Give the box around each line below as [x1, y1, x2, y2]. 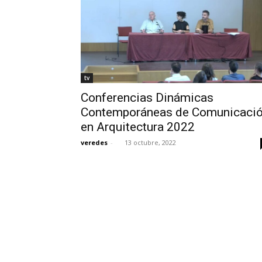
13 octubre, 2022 [125, 138, 176, 147]
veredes [81, 138, 108, 147]
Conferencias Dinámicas [81, 91, 213, 105]
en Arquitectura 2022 [81, 120, 195, 134]
